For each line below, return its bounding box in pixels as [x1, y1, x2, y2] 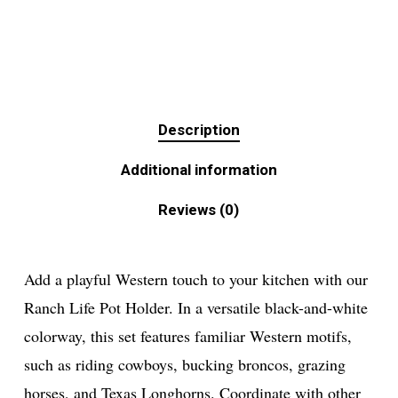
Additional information [120, 160, 277, 179]
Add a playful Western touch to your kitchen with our [23, 267, 368, 290]
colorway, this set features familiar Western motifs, [23, 324, 352, 346]
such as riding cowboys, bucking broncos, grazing [23, 353, 346, 375]
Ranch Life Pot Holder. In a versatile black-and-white [23, 296, 368, 318]
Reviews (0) [158, 200, 240, 219]
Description [157, 120, 240, 139]
